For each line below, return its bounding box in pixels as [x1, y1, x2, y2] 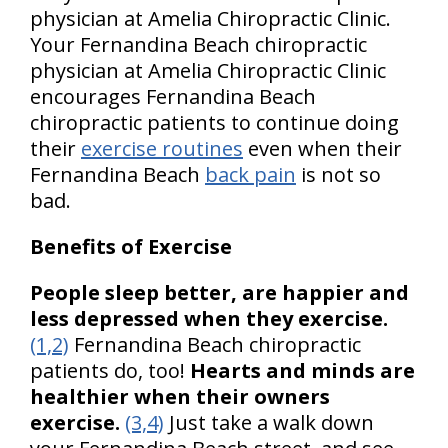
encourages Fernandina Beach [30, 82, 316, 110]
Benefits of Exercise [30, 232, 237, 260]
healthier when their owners [30, 382, 330, 410]
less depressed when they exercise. [30, 304, 388, 332]
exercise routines [81, 134, 243, 162]
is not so [296, 160, 381, 188]
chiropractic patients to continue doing [30, 108, 399, 136]
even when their [243, 134, 402, 162]
